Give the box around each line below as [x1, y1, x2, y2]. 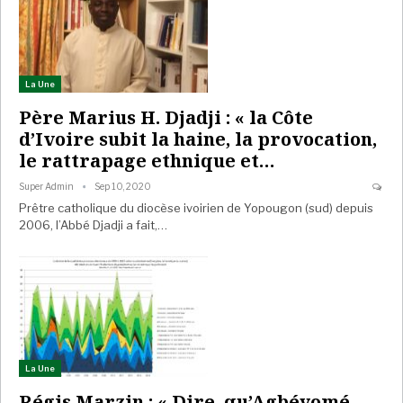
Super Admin [19, 180, 76, 192]
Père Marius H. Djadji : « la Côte [19, 104, 313, 130]
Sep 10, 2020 [94, 180, 151, 192]
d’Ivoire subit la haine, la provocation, [19, 126, 377, 151]
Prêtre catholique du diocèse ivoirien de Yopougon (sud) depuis [19, 200, 373, 215]
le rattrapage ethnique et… [19, 148, 275, 173]
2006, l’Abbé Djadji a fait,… [19, 217, 167, 232]
